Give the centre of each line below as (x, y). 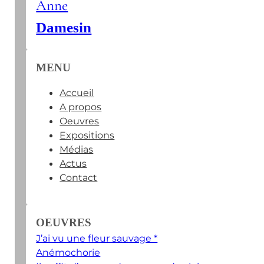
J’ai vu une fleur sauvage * (97, 238)
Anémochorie (68, 253)
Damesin (64, 28)
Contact (79, 178)
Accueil (77, 93)
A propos (81, 107)
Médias (77, 149)
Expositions (87, 135)
